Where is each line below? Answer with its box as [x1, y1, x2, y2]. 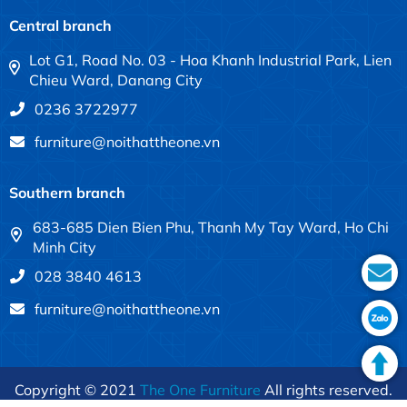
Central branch [9, 16, 112, 35]
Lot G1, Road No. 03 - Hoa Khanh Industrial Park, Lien [29, 51, 392, 70]
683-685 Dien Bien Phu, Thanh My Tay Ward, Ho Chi [32, 218, 389, 237]
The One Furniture [140, 381, 261, 400]
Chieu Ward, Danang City [29, 71, 203, 90]
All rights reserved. [261, 381, 392, 400]
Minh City [32, 238, 96, 257]
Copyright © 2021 [15, 381, 140, 400]
